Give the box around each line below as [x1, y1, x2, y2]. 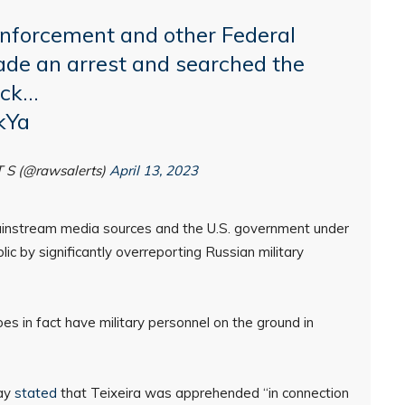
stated [14, 384, 57, 401]
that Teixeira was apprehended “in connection [57, 384, 349, 401]
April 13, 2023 [108, 162, 198, 179]
